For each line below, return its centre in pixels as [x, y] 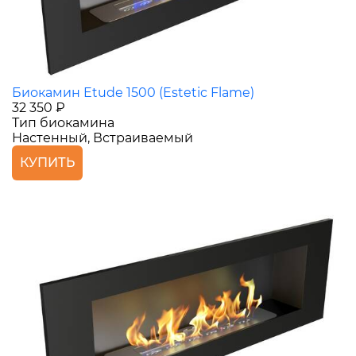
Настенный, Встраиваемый [103, 137]
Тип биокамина [63, 122]
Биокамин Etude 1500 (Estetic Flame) [133, 92]
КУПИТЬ [47, 162]
